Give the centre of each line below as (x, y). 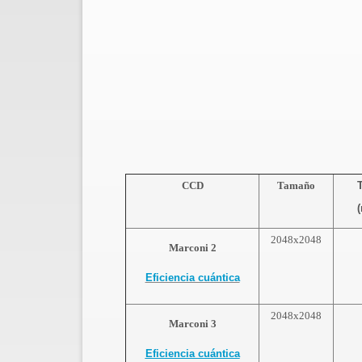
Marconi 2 (192, 248)
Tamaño (296, 186)
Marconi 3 (192, 324)
